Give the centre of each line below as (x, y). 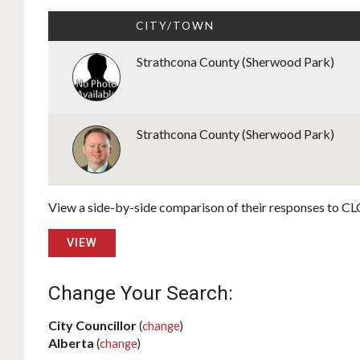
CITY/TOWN (175, 26)
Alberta (71, 343)
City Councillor (92, 325)
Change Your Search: (141, 293)
